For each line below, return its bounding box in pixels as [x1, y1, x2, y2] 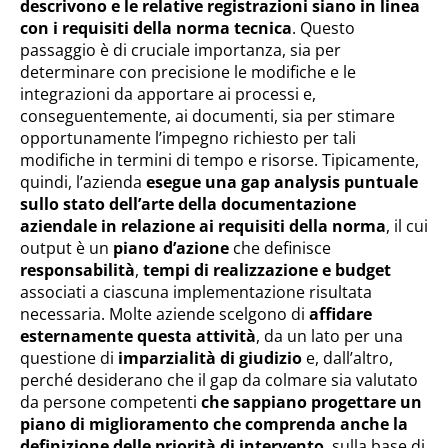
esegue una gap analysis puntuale [146, 171, 418, 193]
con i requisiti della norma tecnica [20, 17, 292, 39]
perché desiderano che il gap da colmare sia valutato [20, 369, 418, 391]
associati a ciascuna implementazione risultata [20, 281, 372, 303]
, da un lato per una [256, 325, 403, 347]
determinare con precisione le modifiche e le [20, 61, 356, 83]
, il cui [386, 215, 428, 237]
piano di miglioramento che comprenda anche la [20, 413, 408, 435]
